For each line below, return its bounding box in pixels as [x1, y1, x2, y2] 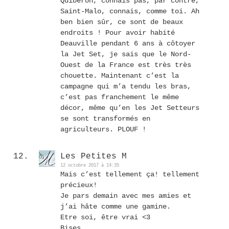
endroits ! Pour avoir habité [60, 29, 175, 37]
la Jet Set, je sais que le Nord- [60, 50, 191, 59]
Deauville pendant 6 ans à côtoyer [60, 39, 195, 48]
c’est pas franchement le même [60, 93, 179, 102]
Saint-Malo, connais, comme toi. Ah [60, 7, 199, 16]
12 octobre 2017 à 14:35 [60, 163, 119, 169]
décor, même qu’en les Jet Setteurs [60, 104, 199, 112]
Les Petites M [60, 152, 127, 162]
